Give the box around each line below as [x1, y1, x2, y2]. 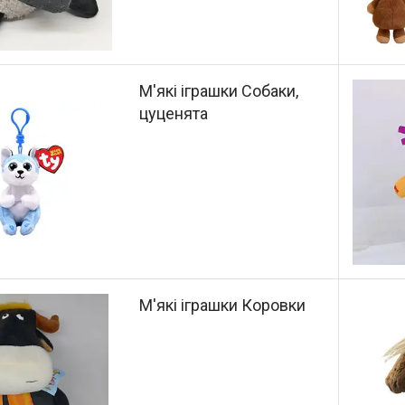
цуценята [139, 104, 209, 124]
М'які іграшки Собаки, [139, 81, 299, 101]
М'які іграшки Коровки [139, 295, 306, 315]
